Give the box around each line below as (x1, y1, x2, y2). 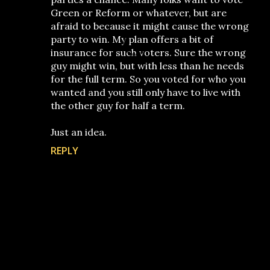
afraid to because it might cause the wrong (51, 20, 249, 32)
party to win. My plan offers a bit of (51, 33, 213, 45)
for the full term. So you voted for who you (51, 73, 246, 85)
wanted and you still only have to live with (51, 86, 240, 98)
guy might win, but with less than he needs (51, 60, 244, 72)
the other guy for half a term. (51, 99, 185, 111)
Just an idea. (51, 126, 107, 138)
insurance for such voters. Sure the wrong (51, 46, 246, 58)
